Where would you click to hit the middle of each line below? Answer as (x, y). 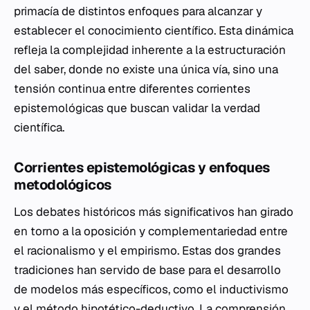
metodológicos (63, 185)
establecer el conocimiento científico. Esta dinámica (154, 30)
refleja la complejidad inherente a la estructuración (150, 50)
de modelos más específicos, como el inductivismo (151, 289)
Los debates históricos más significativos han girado (154, 212)
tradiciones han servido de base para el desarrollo (147, 270)
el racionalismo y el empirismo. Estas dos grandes (147, 250)
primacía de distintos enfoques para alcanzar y (138, 11)
